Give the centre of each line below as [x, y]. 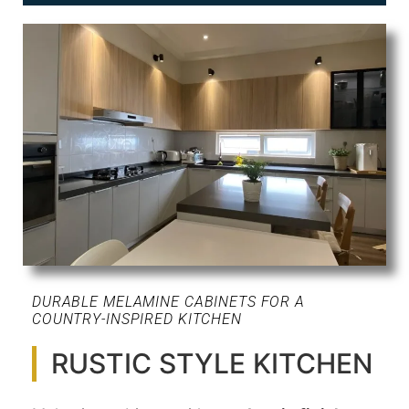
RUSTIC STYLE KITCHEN [212, 363]
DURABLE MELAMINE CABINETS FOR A [168, 301]
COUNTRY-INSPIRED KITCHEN [137, 319]
